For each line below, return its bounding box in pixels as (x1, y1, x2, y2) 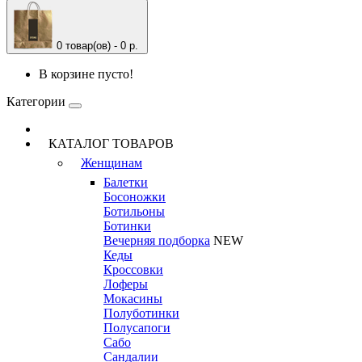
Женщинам (81, 156, 142, 170)
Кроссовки (103, 263, 163, 276)
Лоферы (103, 277, 148, 291)
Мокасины (103, 292, 162, 305)
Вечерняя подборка (103, 234, 210, 247)
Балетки (103, 175, 148, 189)
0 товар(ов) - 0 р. (57, 40, 138, 52)
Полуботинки (103, 306, 179, 320)
